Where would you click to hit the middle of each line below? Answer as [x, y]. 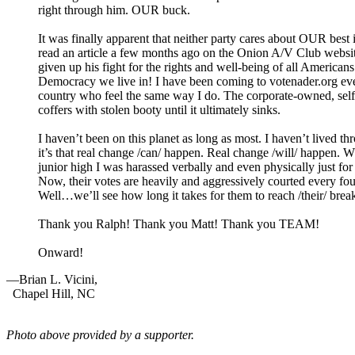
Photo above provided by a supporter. [100, 335]
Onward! [61, 253]
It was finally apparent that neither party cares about [168, 39]
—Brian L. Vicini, [52, 280]
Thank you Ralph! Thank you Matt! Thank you [158, 224]
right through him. [85, 10]
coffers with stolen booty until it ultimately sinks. [159, 110]
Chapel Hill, [42, 294]
